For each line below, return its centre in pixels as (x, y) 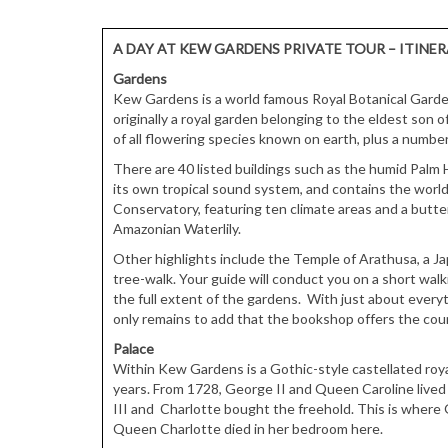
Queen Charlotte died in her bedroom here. (248, 428)
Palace (133, 348)
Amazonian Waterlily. (177, 228)
